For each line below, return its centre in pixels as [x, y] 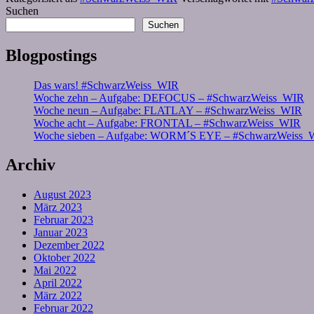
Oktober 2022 [64, 258]
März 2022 [58, 296]
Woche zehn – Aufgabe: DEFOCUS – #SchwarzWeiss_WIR [169, 97]
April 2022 [58, 283]
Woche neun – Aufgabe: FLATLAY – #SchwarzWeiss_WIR [168, 110]
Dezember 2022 [69, 245]
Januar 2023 [61, 233]
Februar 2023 [63, 220]
